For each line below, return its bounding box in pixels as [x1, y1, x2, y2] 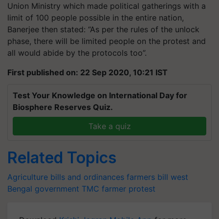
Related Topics [7, 148, 116, 167]
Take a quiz [88, 121, 131, 131]
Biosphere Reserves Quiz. [13, 102, 113, 112]
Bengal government [7, 183, 79, 194]
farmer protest [102, 183, 155, 194]
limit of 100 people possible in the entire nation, [7, 12, 184, 22]
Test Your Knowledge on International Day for [13, 90, 187, 100]
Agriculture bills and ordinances [7, 172, 124, 182]
